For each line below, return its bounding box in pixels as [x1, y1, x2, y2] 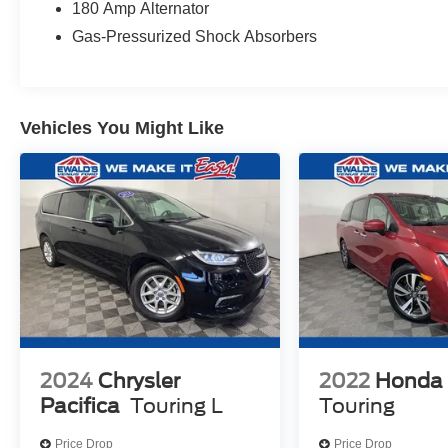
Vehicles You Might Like [20, 117, 224, 138]
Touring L [130, 393, 223, 418]
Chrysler [98, 368, 180, 393]
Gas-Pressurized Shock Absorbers [72, 27, 318, 45]
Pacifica [40, 393, 120, 418]
